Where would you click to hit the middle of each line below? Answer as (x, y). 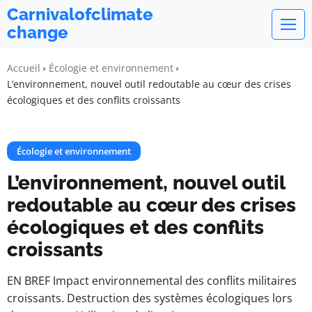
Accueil (24, 68)
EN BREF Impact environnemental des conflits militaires (152, 281)
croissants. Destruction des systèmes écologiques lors (150, 298)
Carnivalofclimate (80, 14)
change (38, 32)
